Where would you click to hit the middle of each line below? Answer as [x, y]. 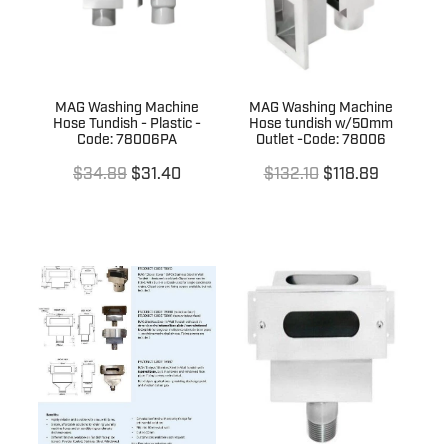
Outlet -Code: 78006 [321, 140]
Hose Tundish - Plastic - [127, 124]
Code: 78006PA [127, 140]
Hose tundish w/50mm [321, 124]
